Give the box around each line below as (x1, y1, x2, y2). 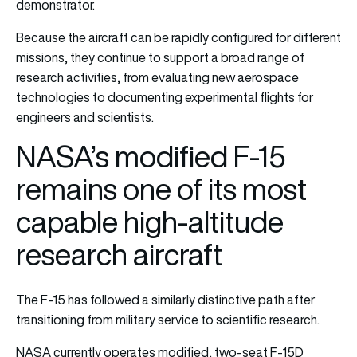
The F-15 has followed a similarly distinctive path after (16, 290, 315, 308)
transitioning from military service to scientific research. (16, 310, 320, 328)
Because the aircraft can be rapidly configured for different (16, 28, 341, 46)
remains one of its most (16, 168, 307, 210)
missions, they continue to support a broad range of (16, 48, 304, 66)
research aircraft (16, 233, 222, 275)
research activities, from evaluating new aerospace (16, 68, 299, 86)
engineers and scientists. (16, 108, 154, 126)
